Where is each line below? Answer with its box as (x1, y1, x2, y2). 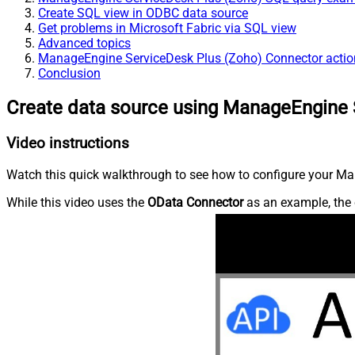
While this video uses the (6, 194, 147, 210)
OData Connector (147, 194, 243, 210)
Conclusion (38, 66, 101, 82)
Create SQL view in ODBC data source (38, 6, 248, 21)
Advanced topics (38, 36, 131, 52)
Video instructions (6, 135, 129, 153)
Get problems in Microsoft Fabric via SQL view (38, 21, 296, 36)
